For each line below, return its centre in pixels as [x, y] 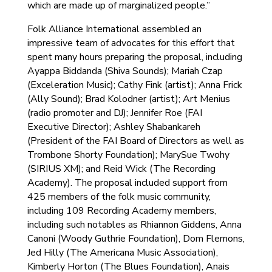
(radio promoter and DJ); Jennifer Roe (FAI [114, 113]
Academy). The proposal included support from [127, 183]
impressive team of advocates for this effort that [131, 43]
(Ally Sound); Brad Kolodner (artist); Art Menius [128, 99]
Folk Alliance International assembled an [114, 29]
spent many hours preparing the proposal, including [134, 57]
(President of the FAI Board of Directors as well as [135, 141]
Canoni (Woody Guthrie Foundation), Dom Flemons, [136, 239]
